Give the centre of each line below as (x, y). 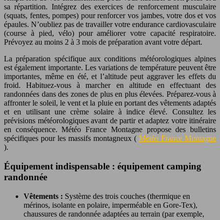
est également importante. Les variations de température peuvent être (110, 68)
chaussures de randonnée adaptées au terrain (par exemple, (114, 214)
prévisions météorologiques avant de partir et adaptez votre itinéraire (110, 121)
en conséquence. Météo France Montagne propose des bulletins (110, 130)
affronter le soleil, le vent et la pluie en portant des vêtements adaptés (110, 103)
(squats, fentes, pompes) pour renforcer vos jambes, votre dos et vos (110, 16)
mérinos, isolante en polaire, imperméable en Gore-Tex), (110, 205)
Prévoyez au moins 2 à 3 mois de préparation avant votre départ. (103, 42)
